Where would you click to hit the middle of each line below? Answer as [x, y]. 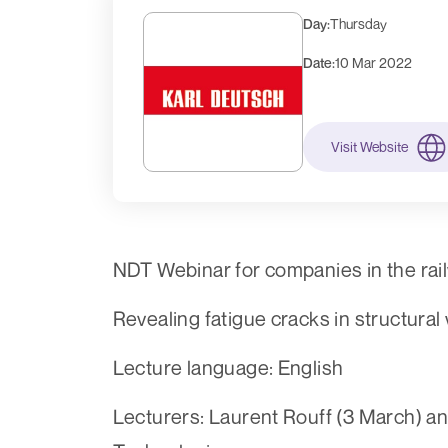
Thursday [358, 24]
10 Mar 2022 [373, 63]
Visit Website [369, 147]
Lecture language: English [228, 368]
